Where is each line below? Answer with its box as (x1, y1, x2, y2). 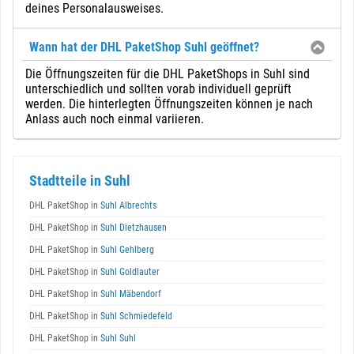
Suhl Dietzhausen (98, 222, 167, 233)
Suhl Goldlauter (98, 266, 160, 277)
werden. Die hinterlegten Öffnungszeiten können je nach (25, 96, 313, 111)
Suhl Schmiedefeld (98, 311, 172, 322)
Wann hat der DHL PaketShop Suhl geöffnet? (29, 40, 259, 55)
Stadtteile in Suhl (29, 172, 130, 189)
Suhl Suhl (98, 333, 136, 344)
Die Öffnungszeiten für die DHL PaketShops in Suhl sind (25, 66, 310, 81)
